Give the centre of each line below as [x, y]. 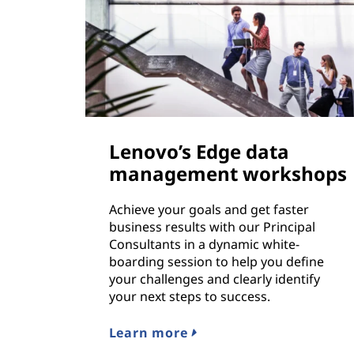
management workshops [228, 174]
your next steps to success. [189, 297]
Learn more [150, 333]
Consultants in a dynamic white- [204, 245]
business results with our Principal [212, 227]
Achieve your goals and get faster [209, 210]
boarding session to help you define [216, 262]
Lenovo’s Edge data [199, 152]
